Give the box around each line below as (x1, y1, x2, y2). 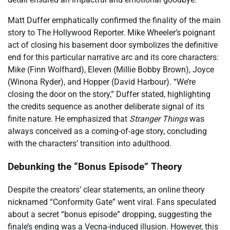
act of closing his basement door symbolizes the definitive (8, 40, 218, 50)
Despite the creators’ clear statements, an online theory (8, 184, 205, 195)
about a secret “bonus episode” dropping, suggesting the (8, 209, 212, 219)
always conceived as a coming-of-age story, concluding (8, 126, 207, 137)
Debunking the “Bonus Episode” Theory (8, 161, 182, 172)
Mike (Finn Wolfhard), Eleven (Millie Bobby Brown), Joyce (8, 65, 214, 75)
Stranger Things (129, 114, 187, 124)
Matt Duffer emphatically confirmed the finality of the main (8, 15, 221, 26)
